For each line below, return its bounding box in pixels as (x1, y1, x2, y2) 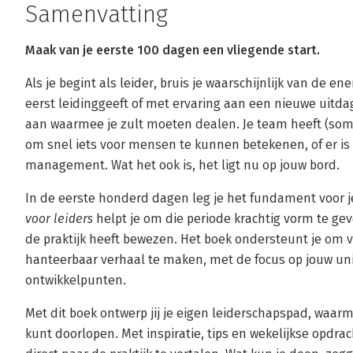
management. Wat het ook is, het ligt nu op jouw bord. (25, 158, 343, 173)
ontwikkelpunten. (25, 273, 129, 288)
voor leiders (25, 211, 93, 226)
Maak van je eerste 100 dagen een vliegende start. (25, 43, 320, 58)
